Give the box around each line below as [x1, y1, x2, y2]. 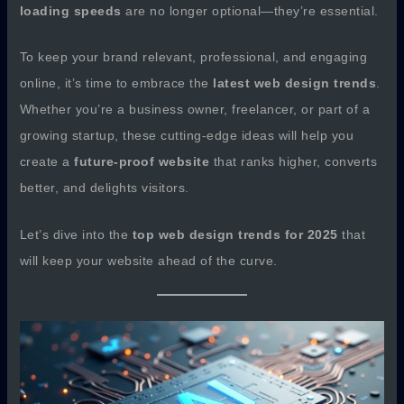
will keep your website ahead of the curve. [19, 252, 278, 268]
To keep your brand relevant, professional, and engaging [19, 50, 368, 65]
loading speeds [19, 3, 122, 18]
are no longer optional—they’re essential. [121, 3, 379, 18]
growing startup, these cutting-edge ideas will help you [19, 128, 354, 143]
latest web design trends [213, 76, 377, 91]
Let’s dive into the [19, 226, 133, 242]
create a [19, 154, 75, 170]
